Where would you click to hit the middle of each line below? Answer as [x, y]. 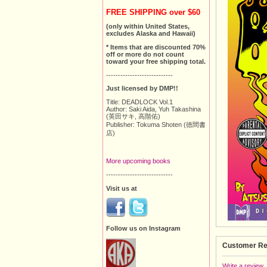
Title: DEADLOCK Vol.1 [139, 102]
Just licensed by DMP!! [142, 89]
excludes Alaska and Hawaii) [151, 34]
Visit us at [122, 188]
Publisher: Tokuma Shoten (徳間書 [156, 125]
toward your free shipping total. [156, 62]
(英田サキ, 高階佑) [133, 117]
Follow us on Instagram [143, 229]
